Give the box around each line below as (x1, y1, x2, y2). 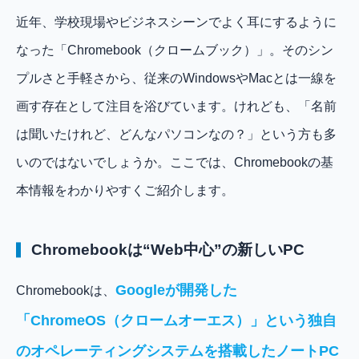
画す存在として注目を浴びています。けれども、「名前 (16, 99, 337, 114)
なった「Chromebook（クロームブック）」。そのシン (16, 43, 333, 58)
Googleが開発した (115, 281, 237, 298)
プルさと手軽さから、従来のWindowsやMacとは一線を (16, 71, 337, 86)
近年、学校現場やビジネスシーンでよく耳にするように (16, 15, 337, 30)
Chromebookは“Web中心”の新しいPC (31, 240, 305, 258)
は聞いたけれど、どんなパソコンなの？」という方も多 (16, 127, 337, 142)
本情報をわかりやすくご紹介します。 (16, 184, 234, 198)
